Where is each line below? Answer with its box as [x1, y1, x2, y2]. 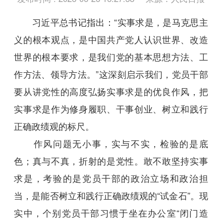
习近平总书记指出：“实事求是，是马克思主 [14, 15, 208, 29]
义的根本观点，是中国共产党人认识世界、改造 [14, 33, 208, 46]
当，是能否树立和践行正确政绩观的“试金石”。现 [14, 189, 208, 202]
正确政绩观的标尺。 [14, 119, 95, 133]
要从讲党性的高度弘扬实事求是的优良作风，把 [14, 85, 208, 98]
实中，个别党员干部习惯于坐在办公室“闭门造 [14, 206, 208, 220]
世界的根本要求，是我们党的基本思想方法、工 [14, 50, 208, 63]
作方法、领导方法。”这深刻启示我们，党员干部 [14, 67, 208, 81]
